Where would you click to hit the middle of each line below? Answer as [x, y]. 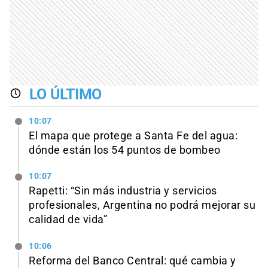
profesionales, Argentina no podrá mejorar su [142, 205]
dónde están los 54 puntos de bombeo [125, 150]
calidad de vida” [68, 220]
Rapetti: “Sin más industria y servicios [123, 191]
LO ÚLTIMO [66, 94]
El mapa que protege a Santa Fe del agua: [133, 135]
